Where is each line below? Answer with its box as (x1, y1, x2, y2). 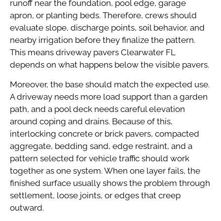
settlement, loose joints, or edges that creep (10, 190, 181, 200)
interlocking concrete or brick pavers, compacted (10, 128, 199, 139)
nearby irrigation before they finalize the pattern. (10, 35, 195, 45)
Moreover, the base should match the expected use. (10, 79, 210, 89)
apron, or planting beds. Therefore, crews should (10, 10, 197, 21)
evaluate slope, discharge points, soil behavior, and (10, 23, 205, 33)
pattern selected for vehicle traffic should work (10, 153, 189, 163)
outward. (10, 202, 44, 213)
